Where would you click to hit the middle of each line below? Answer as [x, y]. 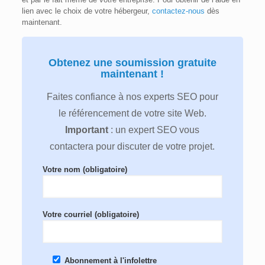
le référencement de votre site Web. [132, 114]
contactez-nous [178, 11]
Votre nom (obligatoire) [85, 170]
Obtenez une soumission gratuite [132, 63]
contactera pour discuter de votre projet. [132, 147]
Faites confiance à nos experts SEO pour [132, 97]
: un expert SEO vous [155, 130]
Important [88, 130]
